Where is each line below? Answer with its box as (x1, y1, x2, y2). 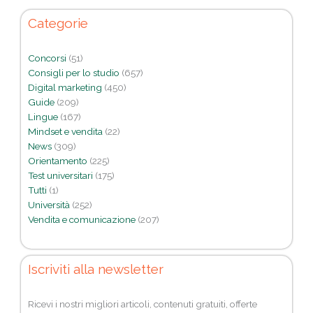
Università (28, 199, 70, 211)
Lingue (28, 111, 58, 123)
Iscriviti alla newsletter (28, 261, 163, 277)
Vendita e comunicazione (28, 214, 136, 226)
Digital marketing (28, 82, 102, 94)
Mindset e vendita (28, 126, 103, 138)
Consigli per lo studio (28, 67, 119, 79)
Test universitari (28, 170, 93, 182)
